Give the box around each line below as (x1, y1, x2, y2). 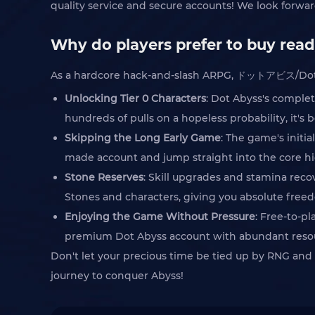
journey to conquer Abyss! (51, 269, 184, 282)
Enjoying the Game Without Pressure (65, 210, 255, 223)
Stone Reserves (65, 171, 143, 184)
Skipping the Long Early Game (65, 131, 221, 144)
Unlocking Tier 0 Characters (65, 92, 206, 105)
